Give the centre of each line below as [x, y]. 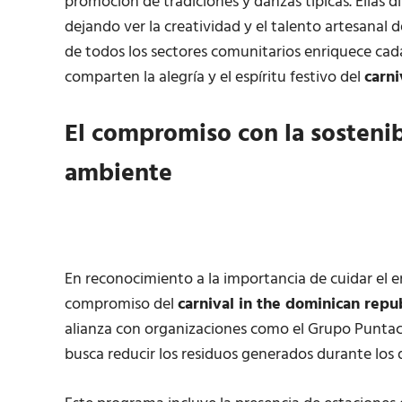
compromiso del [121, 305]
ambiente [118, 174]
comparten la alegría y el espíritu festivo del [214, 78]
